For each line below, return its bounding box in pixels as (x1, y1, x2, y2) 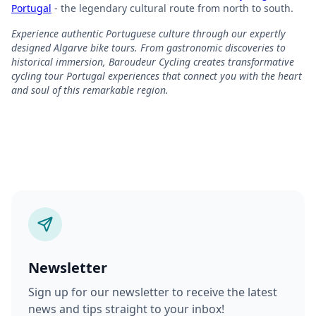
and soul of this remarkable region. (11, 83, 169, 97)
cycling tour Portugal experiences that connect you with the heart (11, 68, 302, 83)
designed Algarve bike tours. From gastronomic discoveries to (11, 40, 286, 54)
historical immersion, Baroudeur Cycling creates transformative (11, 54, 294, 68)
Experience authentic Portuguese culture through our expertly (11, 26, 286, 40)
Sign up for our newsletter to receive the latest (28, 284, 277, 300)
